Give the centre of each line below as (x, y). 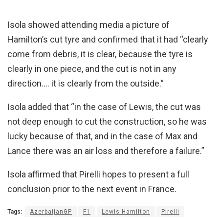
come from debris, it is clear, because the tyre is (100, 54)
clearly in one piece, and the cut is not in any (92, 69)
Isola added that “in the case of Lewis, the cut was (104, 107)
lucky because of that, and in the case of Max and (102, 136)
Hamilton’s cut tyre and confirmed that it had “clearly (108, 40)
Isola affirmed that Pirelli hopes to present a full (98, 175)
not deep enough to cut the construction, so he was (107, 122)
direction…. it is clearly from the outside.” (86, 84)
